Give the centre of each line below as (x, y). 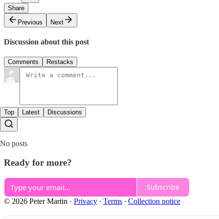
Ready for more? (38, 162)
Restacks (60, 62)
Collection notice (154, 201)
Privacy (86, 201)
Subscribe (163, 187)
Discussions (65, 112)
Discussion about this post (46, 42)
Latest (31, 112)
